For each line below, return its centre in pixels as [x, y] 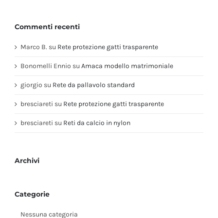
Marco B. [34, 47]
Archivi [27, 160]
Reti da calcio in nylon [97, 123]
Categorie [32, 194]
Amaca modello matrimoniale [127, 66]
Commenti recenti [47, 27]
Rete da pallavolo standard [94, 85]
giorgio [31, 85]
